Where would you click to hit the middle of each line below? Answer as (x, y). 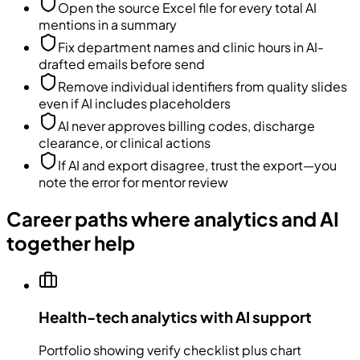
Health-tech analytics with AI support (175, 317)
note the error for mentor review (133, 182)
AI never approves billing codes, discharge (186, 125)
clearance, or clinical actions (125, 142)
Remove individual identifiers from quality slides (202, 86)
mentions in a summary (108, 24)
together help (71, 242)
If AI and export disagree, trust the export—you (197, 165)
